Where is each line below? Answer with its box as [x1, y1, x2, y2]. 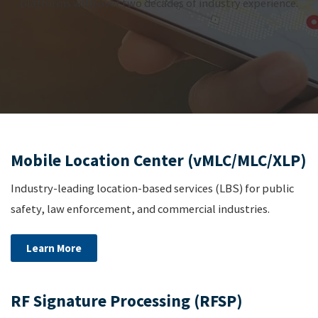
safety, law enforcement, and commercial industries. [11, 201, 270, 216]
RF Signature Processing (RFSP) [11, 290, 243, 312]
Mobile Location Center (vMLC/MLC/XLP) [11, 150, 307, 171]
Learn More [26, 241, 82, 256]
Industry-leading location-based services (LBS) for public [11, 180, 294, 196]
